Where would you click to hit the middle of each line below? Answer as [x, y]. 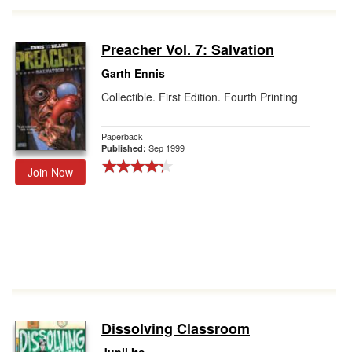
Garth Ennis [133, 73]
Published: [125, 148]
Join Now [50, 172]
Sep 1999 [167, 148]
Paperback [122, 136]
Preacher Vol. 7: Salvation [188, 49]
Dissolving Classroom [176, 328]
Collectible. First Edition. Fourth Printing [200, 97]
